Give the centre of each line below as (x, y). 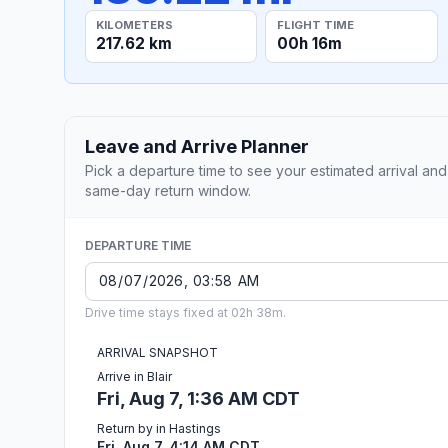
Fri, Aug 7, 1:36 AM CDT (198, 398)
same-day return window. (168, 190)
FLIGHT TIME (315, 24)
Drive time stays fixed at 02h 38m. (185, 312)
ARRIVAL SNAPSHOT (157, 352)
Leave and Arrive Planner (197, 146)
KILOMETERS (135, 24)
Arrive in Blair (134, 376)
